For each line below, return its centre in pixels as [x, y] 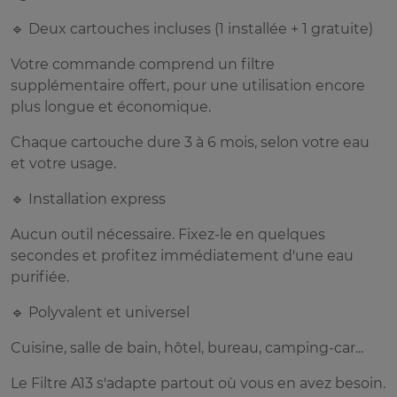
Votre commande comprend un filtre [143, 65]
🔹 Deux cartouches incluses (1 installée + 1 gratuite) [192, 29]
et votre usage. [63, 164]
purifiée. [40, 277]
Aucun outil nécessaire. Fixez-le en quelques [168, 235]
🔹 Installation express [88, 199]
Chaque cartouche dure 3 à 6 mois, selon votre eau [190, 143]
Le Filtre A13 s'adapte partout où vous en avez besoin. [198, 384]
